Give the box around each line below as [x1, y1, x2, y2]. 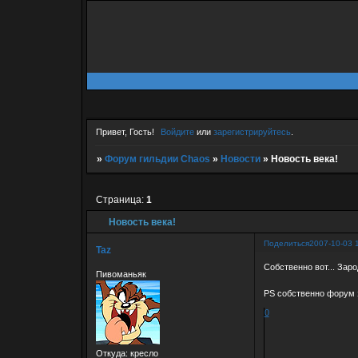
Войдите [161, 127, 195, 137]
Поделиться [263, 238, 309, 248]
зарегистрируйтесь [213, 127, 292, 137]
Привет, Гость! [95, 127, 154, 137]
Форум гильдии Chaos [104, 153, 210, 165]
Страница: [95, 193, 146, 205]
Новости [220, 153, 261, 165]
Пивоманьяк [95, 268, 146, 279]
